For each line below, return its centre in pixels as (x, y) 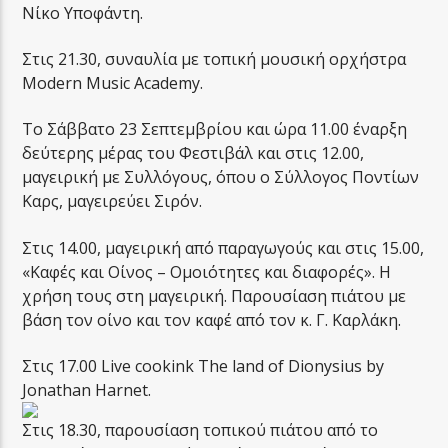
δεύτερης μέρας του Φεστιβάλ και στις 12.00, (193, 153)
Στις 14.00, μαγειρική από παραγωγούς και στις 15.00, (223, 247)
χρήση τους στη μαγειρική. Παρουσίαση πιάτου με (214, 295)
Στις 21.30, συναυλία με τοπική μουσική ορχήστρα (214, 58)
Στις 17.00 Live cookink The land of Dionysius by (203, 366)
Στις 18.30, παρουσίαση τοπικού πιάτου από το (200, 430)
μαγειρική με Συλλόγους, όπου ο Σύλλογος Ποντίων (221, 177)
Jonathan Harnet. (87, 390)
